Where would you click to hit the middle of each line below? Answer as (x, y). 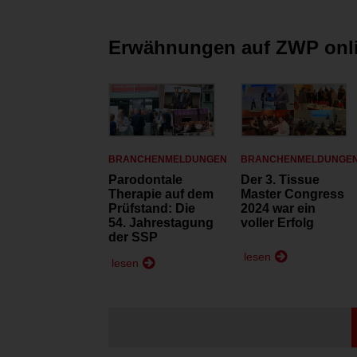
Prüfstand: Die (152, 209)
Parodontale (145, 180)
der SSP (133, 237)
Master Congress (292, 194)
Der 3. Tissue (280, 180)
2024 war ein (278, 209)
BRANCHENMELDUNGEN (168, 160)
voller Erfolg (277, 223)
